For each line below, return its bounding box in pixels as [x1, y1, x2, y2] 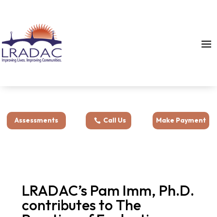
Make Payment [155, 116, 206, 125]
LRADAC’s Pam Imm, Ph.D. [21, 181, 194, 200]
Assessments [14, 116, 58, 125]
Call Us [103, 116, 126, 125]
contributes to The [21, 196, 141, 215]
